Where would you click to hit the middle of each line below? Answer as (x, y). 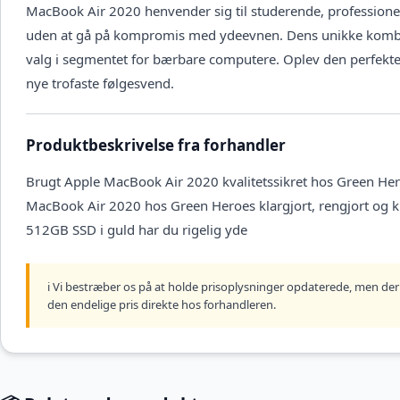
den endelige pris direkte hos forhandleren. (162, 305)
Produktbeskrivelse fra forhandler (156, 146)
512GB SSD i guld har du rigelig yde (137, 230)
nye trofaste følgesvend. (100, 83)
